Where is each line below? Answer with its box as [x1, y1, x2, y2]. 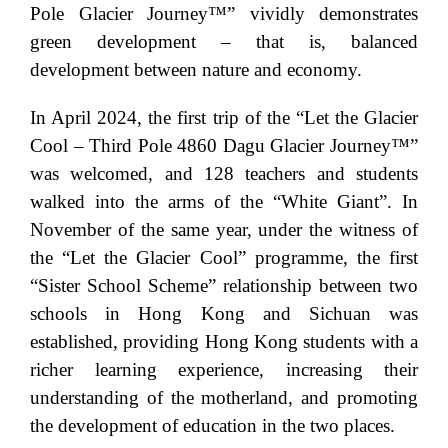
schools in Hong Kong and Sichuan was [30, 303, 418, 325]
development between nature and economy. [30, 59, 362, 81]
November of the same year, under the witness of [30, 219, 418, 241]
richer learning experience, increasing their [30, 359, 418, 381]
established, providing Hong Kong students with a [30, 331, 418, 353]
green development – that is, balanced [30, 31, 418, 53]
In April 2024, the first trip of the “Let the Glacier [30, 107, 418, 129]
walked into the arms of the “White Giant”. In [30, 191, 418, 213]
